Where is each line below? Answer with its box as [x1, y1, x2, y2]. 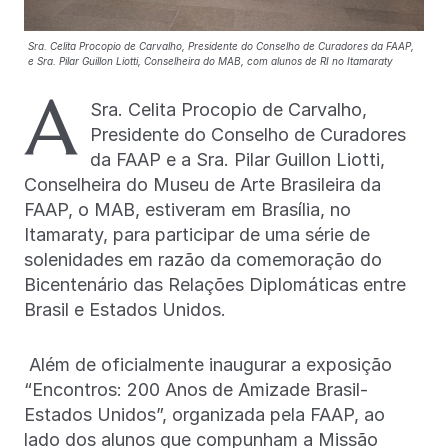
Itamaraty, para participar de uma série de [24, 223, 370, 245]
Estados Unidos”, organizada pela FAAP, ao [24, 403, 385, 425]
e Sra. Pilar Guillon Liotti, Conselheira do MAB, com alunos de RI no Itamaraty [28, 54, 393, 67]
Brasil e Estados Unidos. [24, 298, 226, 320]
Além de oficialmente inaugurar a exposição [29, 353, 392, 375]
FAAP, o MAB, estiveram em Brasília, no [24, 198, 351, 220]
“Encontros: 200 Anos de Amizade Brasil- [24, 378, 368, 400]
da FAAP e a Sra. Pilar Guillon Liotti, [90, 148, 385, 170]
